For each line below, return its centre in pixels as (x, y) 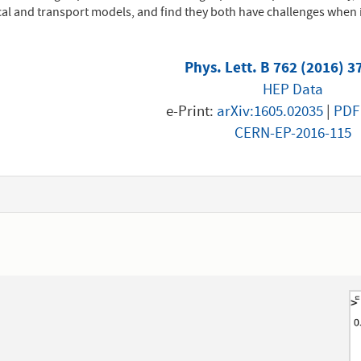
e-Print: (191, 112)
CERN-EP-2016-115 (293, 134)
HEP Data (293, 91)
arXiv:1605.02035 (270, 112)
